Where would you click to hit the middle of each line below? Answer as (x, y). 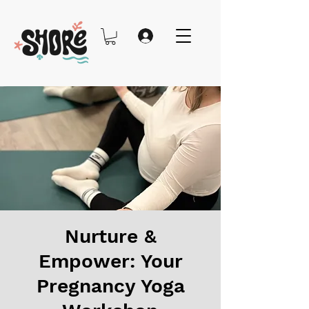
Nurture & (110, 236)
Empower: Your (110, 261)
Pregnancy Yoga (110, 286)
